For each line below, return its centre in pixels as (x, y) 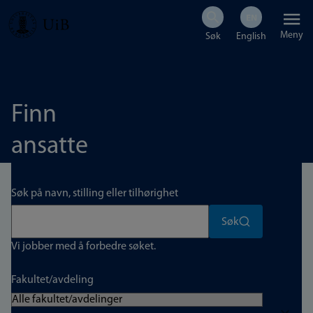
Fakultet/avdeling (52, 280)
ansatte (50, 147)
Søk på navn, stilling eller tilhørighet (95, 194)
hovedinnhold (59, 67)
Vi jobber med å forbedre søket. (83, 247)
